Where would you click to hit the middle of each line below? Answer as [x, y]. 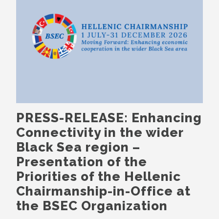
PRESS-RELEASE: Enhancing [109, 118]
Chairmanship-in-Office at [103, 191]
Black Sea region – [78, 147]
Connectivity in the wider [100, 133]
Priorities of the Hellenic [99, 177]
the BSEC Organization [92, 206]
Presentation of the [82, 162]
